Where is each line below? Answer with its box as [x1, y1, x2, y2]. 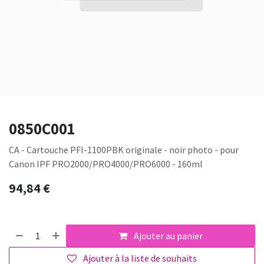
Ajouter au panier [132, 230, 203, 242]
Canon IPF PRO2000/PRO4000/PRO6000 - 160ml [9, 158, 203, 170]
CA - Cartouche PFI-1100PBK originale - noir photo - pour [9, 144, 239, 156]
